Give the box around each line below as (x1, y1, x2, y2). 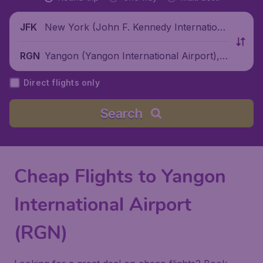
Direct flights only (23, 77, 100, 87)
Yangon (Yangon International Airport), (45, 49, 220, 62)
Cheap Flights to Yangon (14, 164, 226, 189)
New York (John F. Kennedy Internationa (45, 21, 228, 33)
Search (99, 106, 143, 121)
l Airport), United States (45, 35, 150, 48)
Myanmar (45, 64, 87, 76)
